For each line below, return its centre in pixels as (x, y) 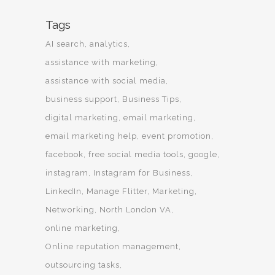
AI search (65, 44)
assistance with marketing (101, 62)
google (203, 154)
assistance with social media (106, 81)
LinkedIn (64, 191)
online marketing (82, 228)
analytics (109, 44)
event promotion (176, 136)
